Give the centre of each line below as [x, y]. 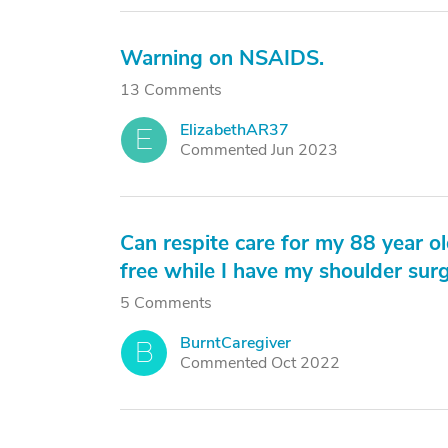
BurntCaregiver [235, 343]
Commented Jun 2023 [259, 150]
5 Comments [166, 303]
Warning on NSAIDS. [222, 58]
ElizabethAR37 [234, 130]
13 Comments [171, 90]
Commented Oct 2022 [260, 363]
